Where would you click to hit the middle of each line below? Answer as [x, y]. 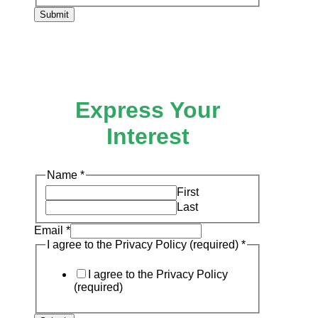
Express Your [148, 110]
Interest [148, 137]
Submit [54, 14]
